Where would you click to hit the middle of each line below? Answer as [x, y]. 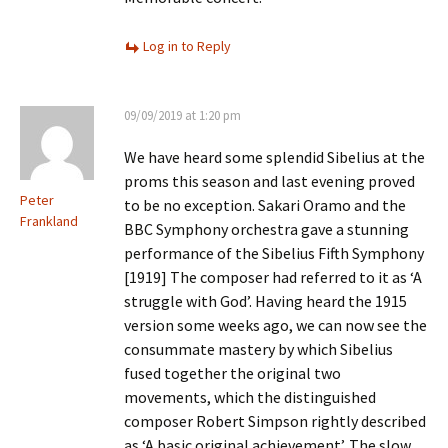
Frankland [49, 221]
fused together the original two [232, 373]
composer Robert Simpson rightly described [275, 421]
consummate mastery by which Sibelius [258, 349]
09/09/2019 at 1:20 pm [182, 115]
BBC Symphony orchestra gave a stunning [266, 229]
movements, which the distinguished [250, 397]
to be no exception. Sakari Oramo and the [265, 205]
